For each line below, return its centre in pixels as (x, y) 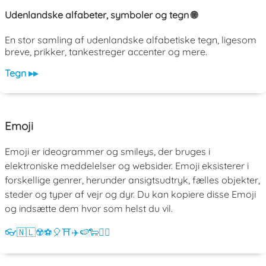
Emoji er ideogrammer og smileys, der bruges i (107, 151)
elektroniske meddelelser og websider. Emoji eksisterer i (127, 165)
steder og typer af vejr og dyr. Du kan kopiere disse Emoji (130, 194)
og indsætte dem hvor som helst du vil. (89, 208)
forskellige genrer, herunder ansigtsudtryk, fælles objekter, (132, 180)
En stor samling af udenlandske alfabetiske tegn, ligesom (131, 40)
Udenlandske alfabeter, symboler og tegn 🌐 (101, 15)
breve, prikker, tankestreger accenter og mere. (106, 52)
